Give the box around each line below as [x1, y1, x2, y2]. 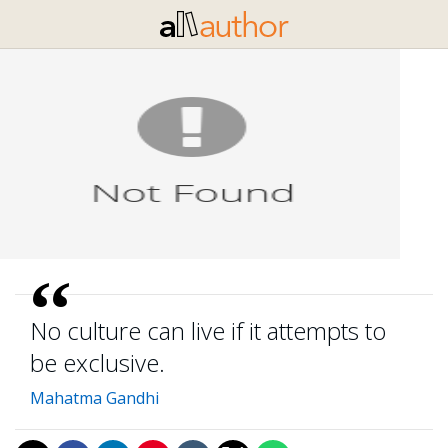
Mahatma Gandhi [30, 387, 159, 409]
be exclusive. [30, 346, 165, 379]
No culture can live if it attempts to [30, 314, 386, 347]
